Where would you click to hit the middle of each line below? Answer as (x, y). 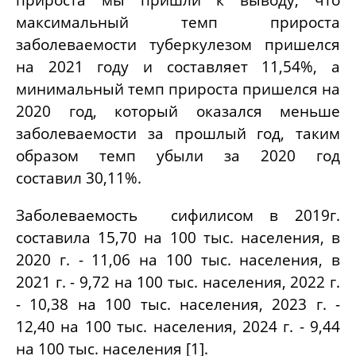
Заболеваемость (85, 215)
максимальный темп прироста (178, 21)
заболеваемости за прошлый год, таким (178, 133)
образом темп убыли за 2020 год (178, 155)
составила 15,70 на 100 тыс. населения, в (178, 237)
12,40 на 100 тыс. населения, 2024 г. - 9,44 (178, 326)
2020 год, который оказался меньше (178, 110)
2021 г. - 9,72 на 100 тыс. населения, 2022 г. (178, 281)
